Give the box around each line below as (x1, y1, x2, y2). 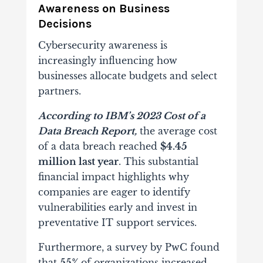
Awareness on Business (38, 2, 170, 16)
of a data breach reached (38, 140, 160, 153)
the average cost (136, 125, 217, 137)
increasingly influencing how (38, 55, 177, 67)
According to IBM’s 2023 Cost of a (38, 110, 205, 122)
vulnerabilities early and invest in (38, 201, 197, 214)
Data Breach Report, (38, 125, 137, 137)
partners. (38, 85, 81, 97)
